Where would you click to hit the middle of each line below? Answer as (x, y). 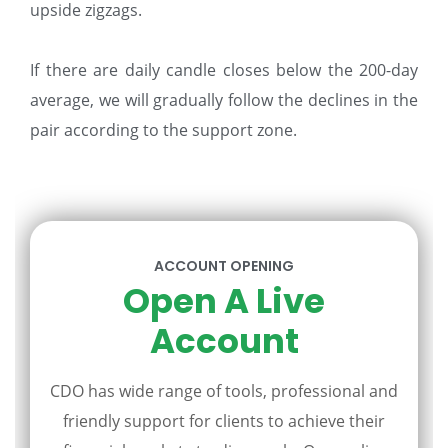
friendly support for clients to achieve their (224, 421)
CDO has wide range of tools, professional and (224, 391)
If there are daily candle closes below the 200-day (224, 70)
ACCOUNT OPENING (224, 266)
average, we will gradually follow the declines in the (224, 100)
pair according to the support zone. (163, 130)
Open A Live (224, 301)
